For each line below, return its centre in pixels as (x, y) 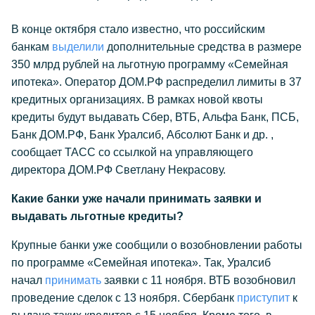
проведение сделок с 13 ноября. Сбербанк (124, 298)
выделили (78, 47)
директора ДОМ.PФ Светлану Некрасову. (118, 170)
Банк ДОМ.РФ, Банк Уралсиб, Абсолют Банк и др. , (142, 135)
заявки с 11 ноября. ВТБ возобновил (198, 280)
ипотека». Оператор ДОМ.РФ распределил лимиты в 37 (156, 82)
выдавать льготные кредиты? (97, 216)
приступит (263, 298)
